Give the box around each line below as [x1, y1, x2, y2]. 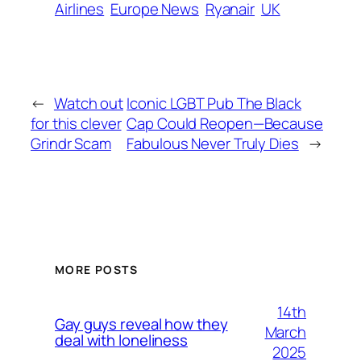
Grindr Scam [31, 133, 111, 155]
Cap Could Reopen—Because [127, 113, 323, 135]
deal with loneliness [55, 330, 188, 351]
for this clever [31, 113, 122, 135]
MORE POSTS [55, 261, 138, 277]
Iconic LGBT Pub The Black [127, 93, 301, 114]
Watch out [53, 93, 124, 114]
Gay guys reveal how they [55, 313, 228, 335]
